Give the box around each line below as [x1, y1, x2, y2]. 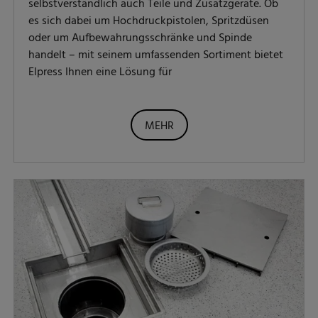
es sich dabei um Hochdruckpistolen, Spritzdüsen [28, 12, 269, 31]
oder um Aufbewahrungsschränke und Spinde [28, 29, 252, 48]
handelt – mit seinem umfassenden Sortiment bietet [28, 46, 283, 65]
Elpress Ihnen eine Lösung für [28, 63, 172, 82]
